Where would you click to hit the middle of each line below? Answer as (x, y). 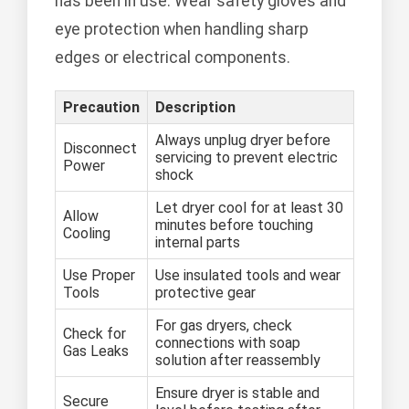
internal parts (198, 243)
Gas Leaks (96, 351)
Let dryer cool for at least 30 (249, 208)
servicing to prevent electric (246, 158)
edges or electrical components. (173, 58)
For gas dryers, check (224, 326)
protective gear (205, 293)
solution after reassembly (238, 361)
